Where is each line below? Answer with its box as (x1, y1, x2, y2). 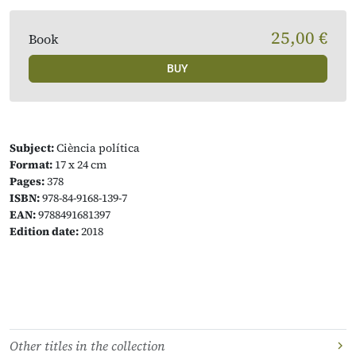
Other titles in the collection (10, 337, 165, 354)
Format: (10, 157, 52, 172)
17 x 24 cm (52, 157, 106, 172)
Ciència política (54, 140, 140, 156)
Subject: (10, 140, 54, 156)
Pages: (10, 173, 44, 189)
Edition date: (10, 223, 79, 239)
